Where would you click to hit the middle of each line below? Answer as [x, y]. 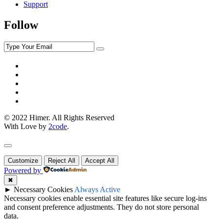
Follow [21, 25]
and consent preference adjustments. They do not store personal [101, 207]
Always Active [97, 190]
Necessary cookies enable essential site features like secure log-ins [105, 198]
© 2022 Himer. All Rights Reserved [59, 118]
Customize [23, 161]
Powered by [22, 171]
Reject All [62, 161]
